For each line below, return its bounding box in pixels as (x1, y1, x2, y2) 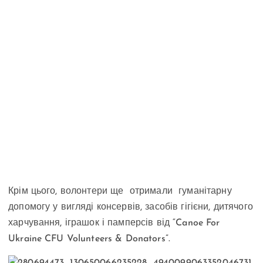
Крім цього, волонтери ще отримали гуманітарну (8, 187, 232, 197)
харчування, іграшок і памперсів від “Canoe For (8, 218, 220, 228)
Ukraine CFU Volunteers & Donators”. (8, 234, 171, 244)
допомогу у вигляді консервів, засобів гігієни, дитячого (8, 203, 253, 213)
